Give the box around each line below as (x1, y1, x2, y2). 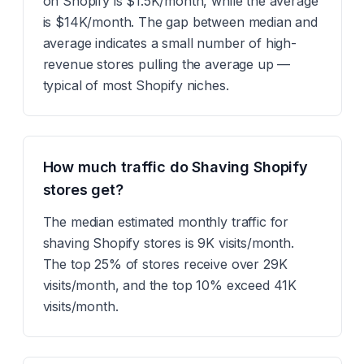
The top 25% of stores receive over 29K (42, 256, 288, 272)
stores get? (42, 181, 123, 198)
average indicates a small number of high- (42, 35, 297, 51)
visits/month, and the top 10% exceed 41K (42, 277, 297, 293)
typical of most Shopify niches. (42, 77, 229, 93)
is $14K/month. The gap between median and (42, 14, 318, 30)
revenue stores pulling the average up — (42, 56, 291, 72)
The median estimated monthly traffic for (42, 214, 289, 230)
